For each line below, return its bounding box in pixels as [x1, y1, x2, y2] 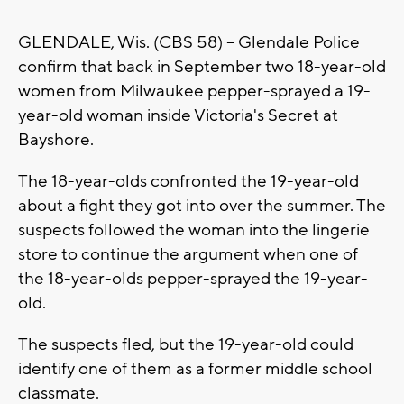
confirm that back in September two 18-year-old [18, 56, 386, 78]
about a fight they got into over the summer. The [18, 195, 386, 217]
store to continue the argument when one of [18, 243, 358, 266]
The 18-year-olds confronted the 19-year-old [18, 170, 359, 193]
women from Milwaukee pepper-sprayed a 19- [18, 80, 371, 103]
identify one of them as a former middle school [18, 358, 372, 381]
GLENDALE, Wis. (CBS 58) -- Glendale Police [18, 32, 360, 54]
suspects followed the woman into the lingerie [18, 219, 370, 242]
